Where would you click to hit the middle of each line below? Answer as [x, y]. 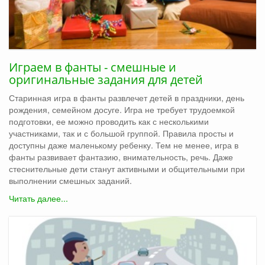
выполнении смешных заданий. [70, 181]
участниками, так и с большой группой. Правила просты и [121, 133]
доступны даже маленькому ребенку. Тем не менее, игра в [124, 145]
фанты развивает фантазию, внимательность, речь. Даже [121, 157]
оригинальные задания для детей [106, 80]
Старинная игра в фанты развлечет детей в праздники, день [127, 98]
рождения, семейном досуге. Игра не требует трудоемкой [122, 110]
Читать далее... [38, 198]
